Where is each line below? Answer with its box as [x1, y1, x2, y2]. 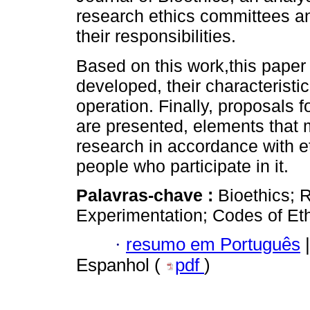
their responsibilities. [76, 26, 236, 46]
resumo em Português [126, 235, 300, 255]
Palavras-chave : [76, 185, 218, 205]
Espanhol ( [76, 255, 165, 275]
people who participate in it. [76, 156, 289, 176]
